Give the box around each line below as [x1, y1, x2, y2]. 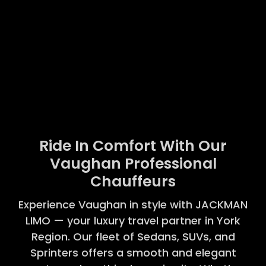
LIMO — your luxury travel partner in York [26, 213, 240, 228]
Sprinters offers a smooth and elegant [30, 245, 236, 260]
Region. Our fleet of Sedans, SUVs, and [31, 229, 235, 244]
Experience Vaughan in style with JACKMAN [18, 197, 248, 212]
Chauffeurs [90, 170, 176, 192]
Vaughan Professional [49, 153, 217, 174]
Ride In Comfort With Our [39, 135, 227, 156]
